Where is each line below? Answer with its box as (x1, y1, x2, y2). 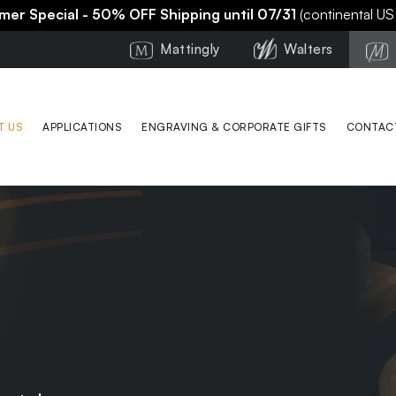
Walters (284, 40, 333, 57)
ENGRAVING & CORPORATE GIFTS (141, 119, 327, 133)
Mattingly (160, 40, 221, 57)
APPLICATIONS (42, 119, 123, 133)
